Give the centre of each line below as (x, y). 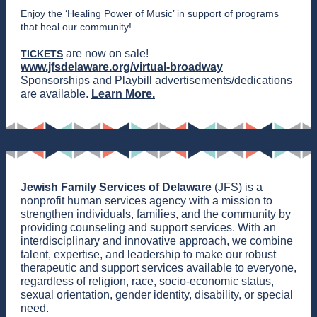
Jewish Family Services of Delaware (116, 187)
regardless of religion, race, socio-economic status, (147, 281)
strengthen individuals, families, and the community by (156, 214)
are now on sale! (106, 53)
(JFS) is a (237, 187)
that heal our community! (76, 27)
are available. (56, 94)
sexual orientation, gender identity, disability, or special (157, 295)
